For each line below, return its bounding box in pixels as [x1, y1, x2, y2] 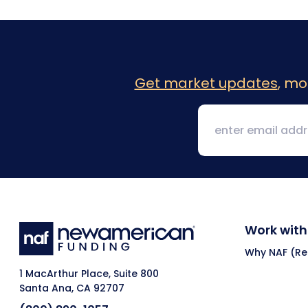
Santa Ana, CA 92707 [19, 281, 124, 296]
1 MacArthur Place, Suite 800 [19, 267, 159, 281]
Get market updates [134, 73, 278, 93]
